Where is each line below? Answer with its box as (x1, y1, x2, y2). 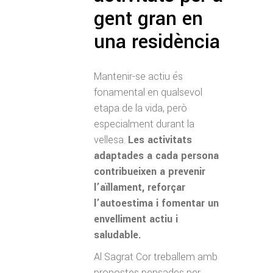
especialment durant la (94, 116, 194, 131)
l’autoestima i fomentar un (94, 196, 219, 210)
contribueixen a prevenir (94, 164, 205, 179)
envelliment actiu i (94, 211, 178, 226)
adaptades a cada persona (94, 148, 219, 163)
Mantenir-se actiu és (94, 69, 183, 83)
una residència (94, 27, 220, 56)
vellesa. (94, 132, 128, 147)
